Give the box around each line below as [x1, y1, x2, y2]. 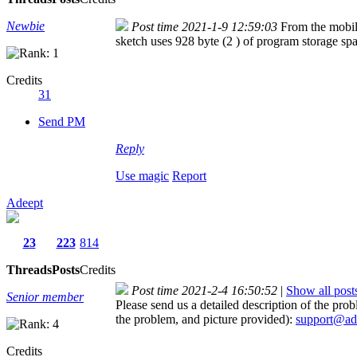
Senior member [6, 290, 84, 304]
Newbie [6, 19, 45, 33]
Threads [6, 263, 52, 277]
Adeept [6, 196, 43, 210]
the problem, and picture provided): [116, 312, 296, 326]
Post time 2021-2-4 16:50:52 [131, 284, 277, 297]
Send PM [38, 115, 85, 128]
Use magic [116, 169, 169, 182]
